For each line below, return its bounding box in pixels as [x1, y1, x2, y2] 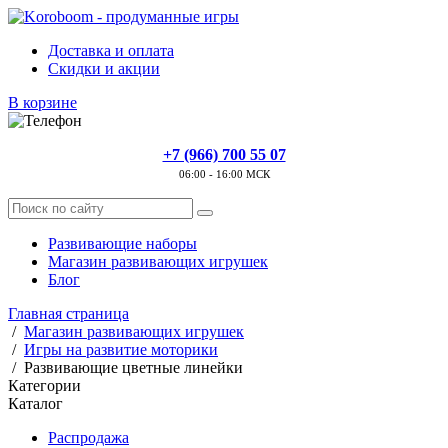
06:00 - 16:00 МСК [178, 169, 270, 180]
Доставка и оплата [48, 42, 174, 59]
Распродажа [48, 429, 129, 446]
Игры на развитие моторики [24, 341, 218, 358]
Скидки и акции [48, 60, 160, 77]
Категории [8, 377, 81, 394]
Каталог [8, 395, 63, 412]
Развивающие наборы [48, 235, 197, 252]
